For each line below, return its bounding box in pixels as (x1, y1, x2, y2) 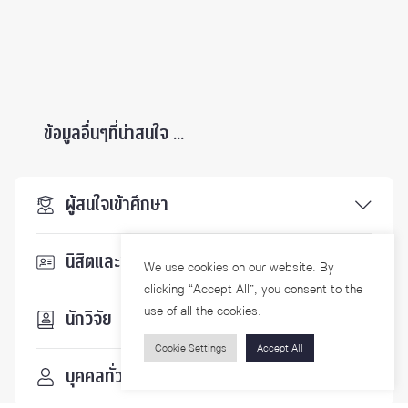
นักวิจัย (66, 306, 112, 332)
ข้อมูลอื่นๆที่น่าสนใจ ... (44, 120, 184, 147)
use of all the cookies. (144, 301, 261, 321)
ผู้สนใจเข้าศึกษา (66, 191, 168, 218)
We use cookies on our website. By (144, 258, 334, 277)
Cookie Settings (155, 341, 226, 356)
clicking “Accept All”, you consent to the (144, 280, 362, 299)
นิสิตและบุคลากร (66, 249, 175, 275)
